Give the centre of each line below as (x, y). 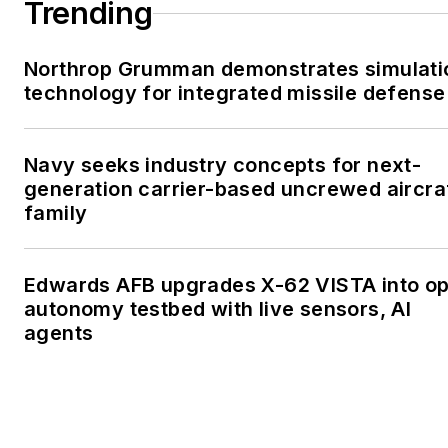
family (56, 213)
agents (59, 333)
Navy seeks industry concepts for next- (223, 165)
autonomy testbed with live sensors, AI (218, 309)
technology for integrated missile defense (235, 93)
